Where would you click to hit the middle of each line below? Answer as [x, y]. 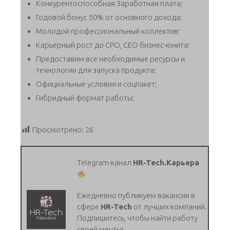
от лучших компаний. [170, 207]
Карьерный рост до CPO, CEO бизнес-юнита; [113, 45]
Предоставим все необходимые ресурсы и [110, 59]
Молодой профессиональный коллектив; [108, 31]
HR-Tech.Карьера [166, 163]
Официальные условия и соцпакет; [97, 84]
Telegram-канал [105, 163]
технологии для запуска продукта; [96, 70]
